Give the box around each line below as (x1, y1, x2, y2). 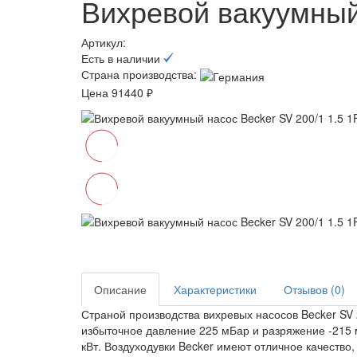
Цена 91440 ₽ (81, 84, 153, 100)
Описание (94, 280, 147, 297)
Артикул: (81, 34, 129, 51)
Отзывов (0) (284, 280, 345, 297)
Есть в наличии (81, 50, 163, 67)
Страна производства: (81, 66, 197, 83)
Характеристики (174, 280, 257, 297)
